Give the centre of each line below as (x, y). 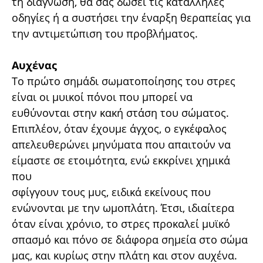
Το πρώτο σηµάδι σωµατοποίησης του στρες (124, 81)
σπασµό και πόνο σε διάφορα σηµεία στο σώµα (130, 240)
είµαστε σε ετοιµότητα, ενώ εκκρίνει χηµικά (121, 160)
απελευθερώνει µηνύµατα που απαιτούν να (121, 144)
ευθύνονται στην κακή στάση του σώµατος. (120, 113)
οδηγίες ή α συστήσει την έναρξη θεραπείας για (131, 18)
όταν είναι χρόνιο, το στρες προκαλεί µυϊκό (121, 224)
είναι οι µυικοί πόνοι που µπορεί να (102, 97)
